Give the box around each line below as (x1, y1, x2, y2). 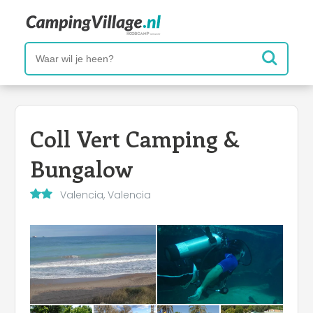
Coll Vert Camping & (30, 122, 240, 153)
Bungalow (30, 152, 133, 183)
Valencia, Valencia (59, 187, 151, 202)
